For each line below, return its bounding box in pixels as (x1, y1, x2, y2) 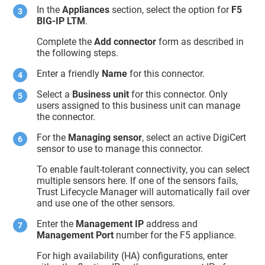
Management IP (76, 218, 144, 230)
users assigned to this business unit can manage (37, 99, 241, 111)
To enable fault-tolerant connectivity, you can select (37, 163, 250, 175)
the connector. (37, 111, 96, 122)
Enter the (37, 218, 76, 230)
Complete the (37, 35, 95, 47)
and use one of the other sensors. (37, 197, 176, 209)
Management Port (37, 229, 114, 241)
